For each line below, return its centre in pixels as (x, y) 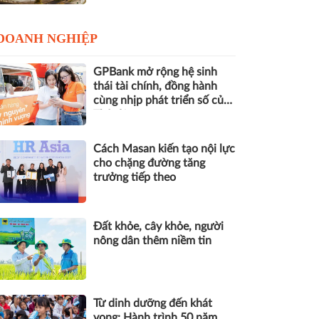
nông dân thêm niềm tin (152, 240)
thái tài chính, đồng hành (155, 86)
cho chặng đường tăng (149, 163)
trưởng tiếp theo (135, 178)
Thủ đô (111, 114)
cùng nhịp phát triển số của (161, 100)
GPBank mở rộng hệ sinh (155, 72)
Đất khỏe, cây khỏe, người (158, 226)
